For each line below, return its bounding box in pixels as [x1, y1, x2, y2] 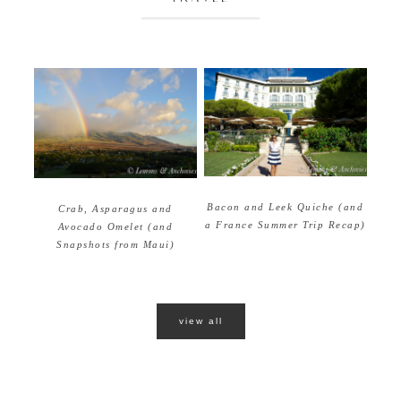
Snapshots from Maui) [56, 239, 175, 251]
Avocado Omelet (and [57, 221, 174, 233]
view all [178, 316, 223, 327]
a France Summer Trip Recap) [205, 218, 366, 230]
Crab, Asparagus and [58, 203, 173, 215]
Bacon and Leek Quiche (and [207, 200, 364, 212]
